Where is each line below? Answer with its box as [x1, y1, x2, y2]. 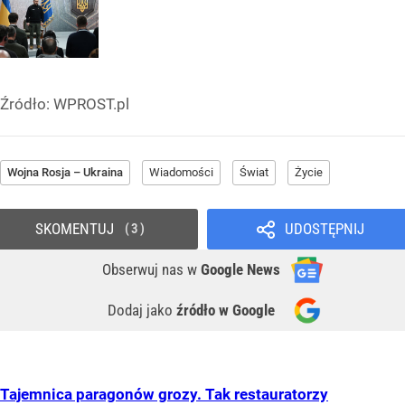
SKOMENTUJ [34, 220, 114, 239]
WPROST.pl [53, 95, 129, 114]
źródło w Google [176, 301, 275, 320]
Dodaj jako [108, 301, 176, 320]
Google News [201, 260, 280, 279]
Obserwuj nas [102, 260, 187, 279]
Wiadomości [149, 165, 213, 180]
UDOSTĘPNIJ [284, 220, 364, 239]
